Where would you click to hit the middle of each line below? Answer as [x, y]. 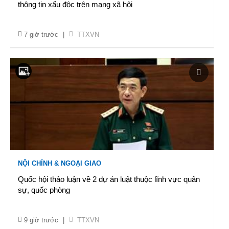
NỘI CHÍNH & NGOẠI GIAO [60, 163]
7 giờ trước [41, 35]
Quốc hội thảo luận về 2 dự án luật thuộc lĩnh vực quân [109, 179]
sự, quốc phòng [44, 190]
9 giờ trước [41, 220]
